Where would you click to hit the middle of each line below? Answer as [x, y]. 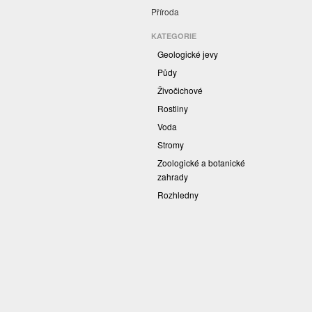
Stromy [171, 145]
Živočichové [180, 91]
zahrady [173, 177]
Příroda [165, 12]
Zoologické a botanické [201, 163]
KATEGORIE [174, 36]
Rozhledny [178, 195]
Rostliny [173, 109]
